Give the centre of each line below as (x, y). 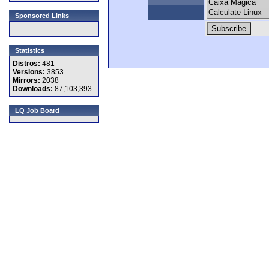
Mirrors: (27, 80)
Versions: (30, 72)
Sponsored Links (42, 16)
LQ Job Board (37, 110)
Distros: (27, 64)
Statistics (30, 50)
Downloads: (34, 89)
